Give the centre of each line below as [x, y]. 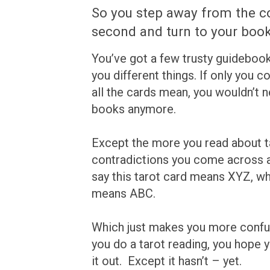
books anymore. [134, 109]
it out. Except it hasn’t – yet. [167, 261]
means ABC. [127, 194]
